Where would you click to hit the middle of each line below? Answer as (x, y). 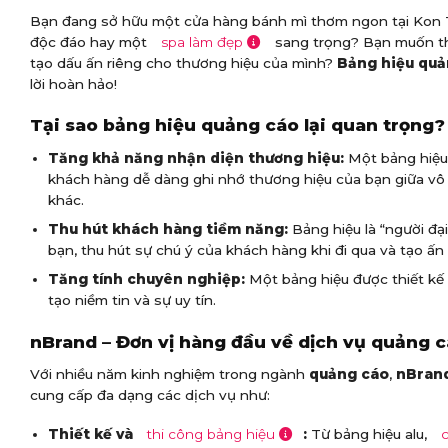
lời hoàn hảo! (73, 83)
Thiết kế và (92, 433)
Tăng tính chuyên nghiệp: (146, 279)
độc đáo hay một (90, 41)
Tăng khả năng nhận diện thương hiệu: (195, 157)
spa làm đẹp (202, 41)
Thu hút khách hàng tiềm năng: (167, 228)
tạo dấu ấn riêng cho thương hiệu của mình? (183, 62)
